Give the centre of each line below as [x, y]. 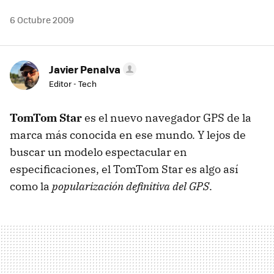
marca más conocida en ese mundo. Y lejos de [128, 135]
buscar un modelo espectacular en [98, 152]
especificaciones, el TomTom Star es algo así [124, 169]
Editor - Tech [73, 84]
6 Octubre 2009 [42, 20]
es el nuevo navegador [143, 118]
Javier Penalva [85, 69]
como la [31, 187]
